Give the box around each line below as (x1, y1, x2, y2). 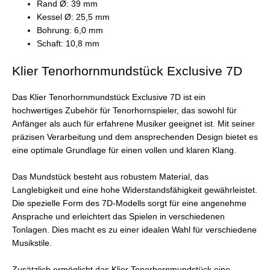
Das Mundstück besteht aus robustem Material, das (12, 172, 209, 182)
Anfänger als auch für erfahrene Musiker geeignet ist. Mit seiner (12, 119, 255, 129)
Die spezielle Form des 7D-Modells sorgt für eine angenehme (12, 199, 246, 209)
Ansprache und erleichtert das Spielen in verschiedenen (12, 212, 225, 222)
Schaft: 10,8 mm (37, 39, 100, 48)
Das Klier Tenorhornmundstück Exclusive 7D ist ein (12, 93, 206, 102)
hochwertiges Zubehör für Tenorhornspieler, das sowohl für (12, 106, 237, 116)
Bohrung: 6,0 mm (37, 25, 104, 35)
